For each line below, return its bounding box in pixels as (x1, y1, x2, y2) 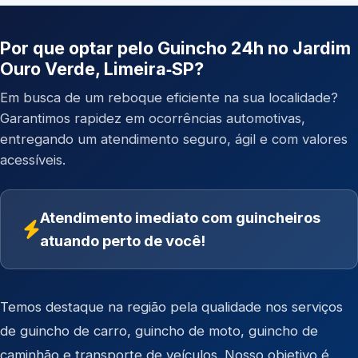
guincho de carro (20, 323, 127, 339)
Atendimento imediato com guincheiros (40, 209, 320, 226)
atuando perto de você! (40, 232, 205, 249)
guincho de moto (135, 323, 241, 339)
